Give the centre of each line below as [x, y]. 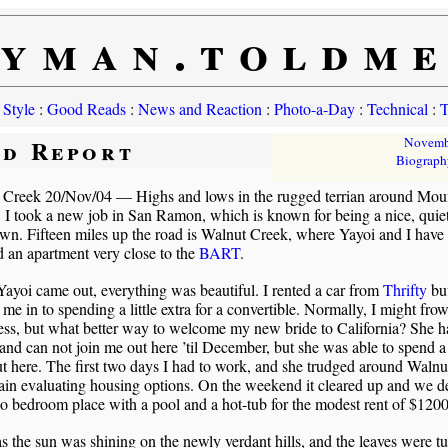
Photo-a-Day [314, 108]
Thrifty [404, 289]
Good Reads [86, 108]
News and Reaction [199, 108]
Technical [397, 108]
